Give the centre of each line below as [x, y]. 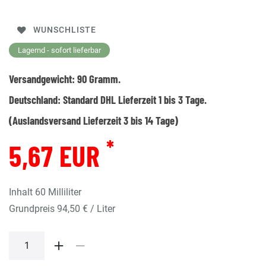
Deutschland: [36, 99]
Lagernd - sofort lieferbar [59, 50]
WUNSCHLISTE [65, 30]
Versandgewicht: [43, 78]
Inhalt [22, 192]
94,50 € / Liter [86, 208]
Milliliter [65, 192]
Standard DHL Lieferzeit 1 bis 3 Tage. [135, 99]
